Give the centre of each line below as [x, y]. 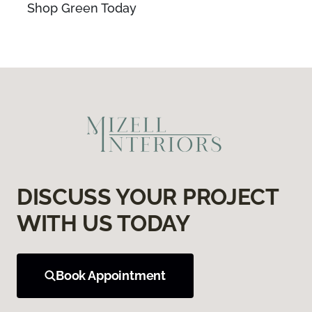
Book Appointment [111, 275]
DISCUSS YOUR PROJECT [148, 196]
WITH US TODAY [103, 223]
